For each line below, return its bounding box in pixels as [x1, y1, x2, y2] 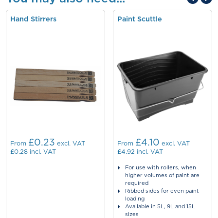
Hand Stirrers [10, 15, 56, 23]
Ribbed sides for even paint [125, 188, 199, 194]
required [125, 180, 148, 186]
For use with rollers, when [125, 164, 196, 170]
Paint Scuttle [117, 15, 162, 23]
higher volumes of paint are [125, 172, 200, 178]
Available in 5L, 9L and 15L [125, 203, 195, 209]
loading [125, 196, 145, 201]
